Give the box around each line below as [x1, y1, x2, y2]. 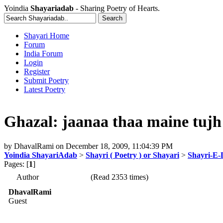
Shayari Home [24, 31, 69, 40]
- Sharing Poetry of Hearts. [74, 4, 160, 12]
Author [16, 172, 39, 181]
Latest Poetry [24, 85, 65, 94]
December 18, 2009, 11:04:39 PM [66, 141, 173, 150]
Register [24, 67, 50, 76]
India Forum [24, 49, 63, 58]
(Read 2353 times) [89, 172, 148, 181]
